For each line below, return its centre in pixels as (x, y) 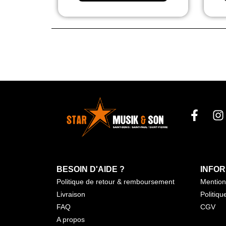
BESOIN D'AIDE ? (91, 169)
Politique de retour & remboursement (116, 181)
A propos (71, 219)
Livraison (71, 194)
